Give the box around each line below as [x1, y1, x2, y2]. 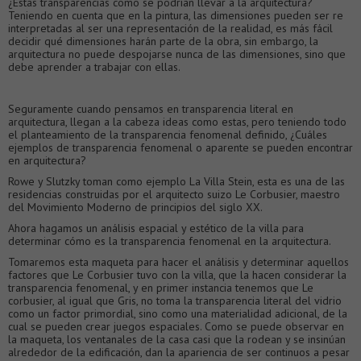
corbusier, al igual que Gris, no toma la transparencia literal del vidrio [8, 293, 342, 308]
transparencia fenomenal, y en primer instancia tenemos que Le [8, 280, 313, 295]
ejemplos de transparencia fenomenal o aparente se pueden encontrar [8, 139, 353, 155]
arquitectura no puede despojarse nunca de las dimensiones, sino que [8, 46, 346, 61]
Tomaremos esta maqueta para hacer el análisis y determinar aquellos [8, 254, 349, 269]
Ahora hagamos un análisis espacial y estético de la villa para [8, 220, 304, 235]
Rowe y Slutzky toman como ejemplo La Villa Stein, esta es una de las [8, 173, 345, 189]
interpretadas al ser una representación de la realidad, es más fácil [8, 20, 333, 35]
